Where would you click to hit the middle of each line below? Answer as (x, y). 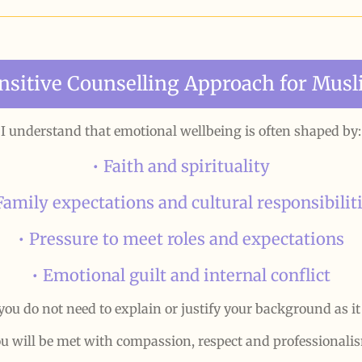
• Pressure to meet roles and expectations (181, 239)
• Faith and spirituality (181, 166)
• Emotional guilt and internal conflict (181, 275)
